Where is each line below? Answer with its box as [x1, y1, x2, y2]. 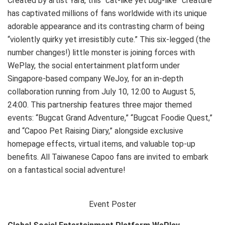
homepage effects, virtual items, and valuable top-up [8, 139, 195, 149]
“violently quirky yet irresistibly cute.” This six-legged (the [8, 34, 210, 44]
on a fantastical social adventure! [8, 165, 126, 175]
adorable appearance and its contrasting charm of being [8, 21, 204, 31]
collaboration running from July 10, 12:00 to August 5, [8, 86, 195, 96]
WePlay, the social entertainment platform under [8, 60, 180, 70]
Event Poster [89, 199, 136, 209]
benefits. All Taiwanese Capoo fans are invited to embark [8, 152, 208, 162]
